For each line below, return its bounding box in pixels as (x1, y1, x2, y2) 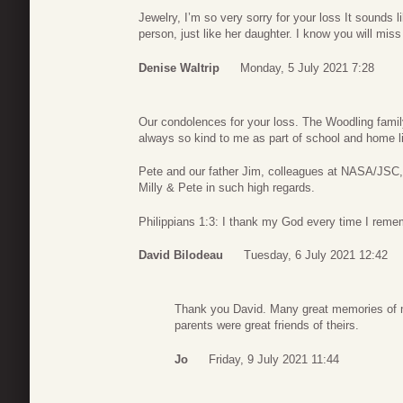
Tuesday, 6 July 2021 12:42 (244, 248, 388, 263)
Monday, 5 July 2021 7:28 (240, 60, 374, 75)
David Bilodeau (139, 248, 223, 263)
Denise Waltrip (139, 60, 219, 75)
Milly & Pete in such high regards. (139, 181, 315, 195)
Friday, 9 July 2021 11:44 (209, 352, 339, 366)
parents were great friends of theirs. (175, 318, 359, 333)
